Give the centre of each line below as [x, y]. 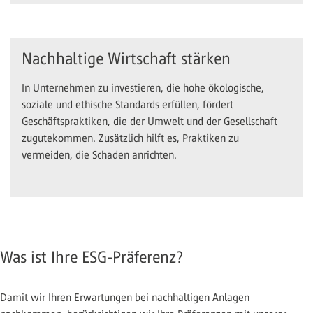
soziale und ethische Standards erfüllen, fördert [128, 104]
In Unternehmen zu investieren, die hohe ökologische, [143, 87]
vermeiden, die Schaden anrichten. [99, 154]
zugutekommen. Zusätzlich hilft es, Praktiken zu [130, 138]
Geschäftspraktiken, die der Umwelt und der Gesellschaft [150, 121]
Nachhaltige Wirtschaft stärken [126, 58]
